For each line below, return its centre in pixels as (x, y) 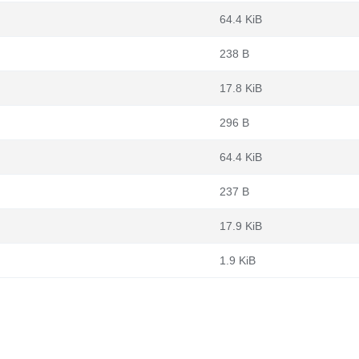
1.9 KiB (238, 260)
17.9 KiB (241, 226)
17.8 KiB (241, 88)
